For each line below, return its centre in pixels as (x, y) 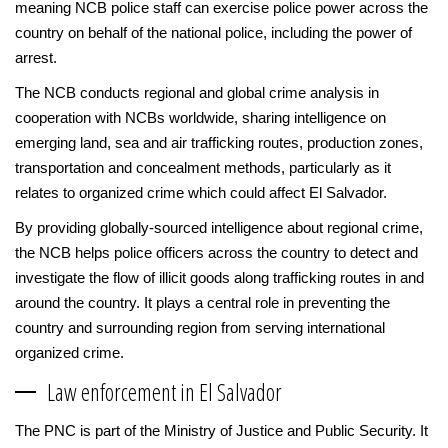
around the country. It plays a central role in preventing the (202, 303)
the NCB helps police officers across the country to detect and (216, 253)
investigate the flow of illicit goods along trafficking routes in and (219, 278)
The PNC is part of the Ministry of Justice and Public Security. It (221, 431)
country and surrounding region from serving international (200, 328)
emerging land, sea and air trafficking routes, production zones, (219, 143)
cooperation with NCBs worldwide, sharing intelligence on (200, 118)
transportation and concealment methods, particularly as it (203, 168)
